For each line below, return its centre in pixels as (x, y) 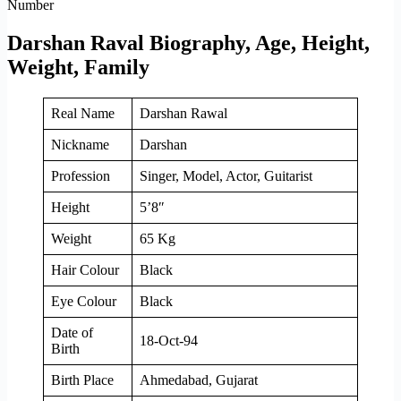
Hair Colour (85, 269)
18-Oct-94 (169, 340)
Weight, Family (78, 68)
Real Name (83, 113)
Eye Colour (84, 301)
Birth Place (82, 380)
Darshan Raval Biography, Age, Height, (188, 43)
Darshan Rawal (183, 113)
